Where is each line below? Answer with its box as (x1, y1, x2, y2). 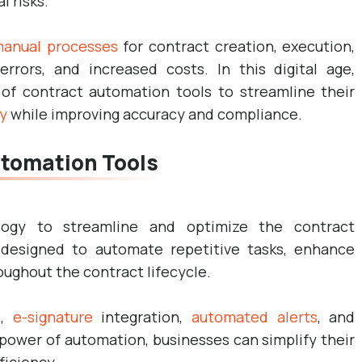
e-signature (12, 307, 93, 326)
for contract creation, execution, (117, 36, 356, 56)
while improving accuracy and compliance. (7, 104, 302, 124)
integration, (92, 307, 192, 326)
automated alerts (192, 307, 318, 326)
